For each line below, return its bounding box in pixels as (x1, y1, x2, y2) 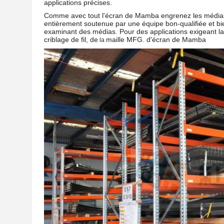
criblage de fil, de (44, 35, 98, 43)
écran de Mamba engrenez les (105, 11, 202, 19)
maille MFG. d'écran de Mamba (106, 35, 206, 43)
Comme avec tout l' (44, 11, 105, 19)
